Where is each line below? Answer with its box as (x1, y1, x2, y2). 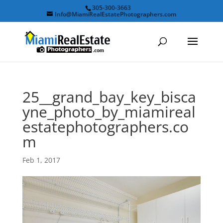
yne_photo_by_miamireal (22, 102, 196, 122)
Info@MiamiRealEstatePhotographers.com (54, 10, 176, 18)
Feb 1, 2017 (22, 155, 60, 165)
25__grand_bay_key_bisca (22, 87, 196, 107)
